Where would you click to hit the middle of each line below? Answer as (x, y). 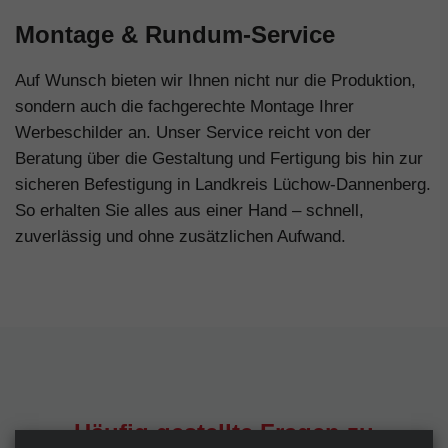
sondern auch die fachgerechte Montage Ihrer (184, 106)
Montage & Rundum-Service (175, 34)
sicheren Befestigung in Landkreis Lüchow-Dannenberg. (223, 184)
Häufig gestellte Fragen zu (224, 432)
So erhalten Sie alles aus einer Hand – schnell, (189, 210)
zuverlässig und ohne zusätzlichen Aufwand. (180, 236)
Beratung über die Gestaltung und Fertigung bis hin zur (219, 158)
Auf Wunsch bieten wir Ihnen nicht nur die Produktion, (215, 80)
